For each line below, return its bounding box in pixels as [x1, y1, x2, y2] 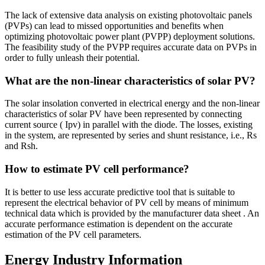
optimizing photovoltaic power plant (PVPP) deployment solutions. [5, 31, 255, 41]
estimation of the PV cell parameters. [5, 229, 141, 240]
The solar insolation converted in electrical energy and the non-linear [5, 98, 260, 109]
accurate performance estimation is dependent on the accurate [5, 218, 232, 229]
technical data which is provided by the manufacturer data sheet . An [5, 208, 259, 218]
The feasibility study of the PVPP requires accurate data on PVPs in [5, 42, 257, 52]
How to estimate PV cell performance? [5, 163, 189, 176]
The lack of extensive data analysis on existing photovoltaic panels [5, 10, 252, 20]
